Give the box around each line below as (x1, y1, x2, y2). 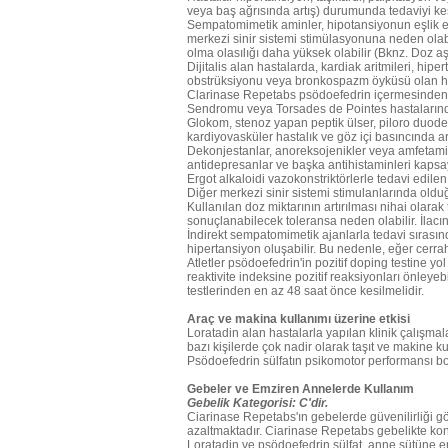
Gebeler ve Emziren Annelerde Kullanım (187, 382, 414, 396)
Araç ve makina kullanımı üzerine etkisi (187, 312, 410, 326)
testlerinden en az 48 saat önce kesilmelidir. (187, 284, 424, 298)
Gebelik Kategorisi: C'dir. (187, 396, 328, 410)
